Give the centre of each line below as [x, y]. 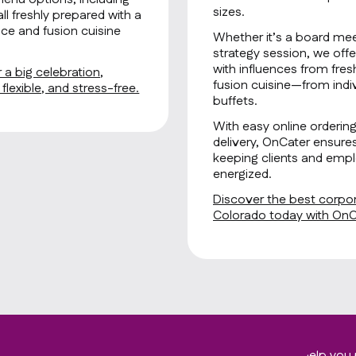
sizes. [229, 12]
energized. [242, 174]
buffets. [235, 101]
